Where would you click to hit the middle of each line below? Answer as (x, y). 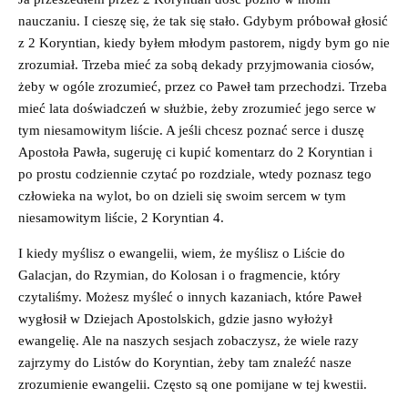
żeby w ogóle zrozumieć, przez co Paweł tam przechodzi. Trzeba (203, 86)
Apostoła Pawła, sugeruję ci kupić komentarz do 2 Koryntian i (195, 152)
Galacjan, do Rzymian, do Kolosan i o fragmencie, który (179, 275)
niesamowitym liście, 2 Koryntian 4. (121, 217)
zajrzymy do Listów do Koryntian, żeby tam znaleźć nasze (185, 362)
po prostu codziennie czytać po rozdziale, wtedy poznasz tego (195, 173)
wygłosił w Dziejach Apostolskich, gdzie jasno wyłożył (175, 318)
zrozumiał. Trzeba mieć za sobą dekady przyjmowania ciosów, (196, 64)
